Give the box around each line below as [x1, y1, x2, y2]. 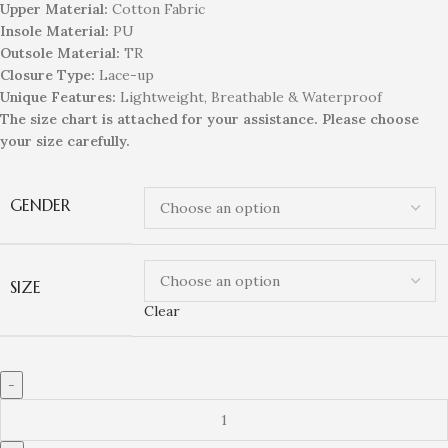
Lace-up [95, 66, 154, 84]
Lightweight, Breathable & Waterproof [116, 88, 382, 106]
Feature [51, 88, 105, 106]
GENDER [10, 195, 70, 215]
